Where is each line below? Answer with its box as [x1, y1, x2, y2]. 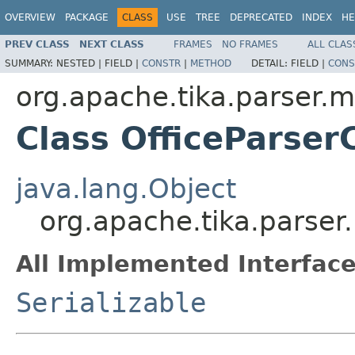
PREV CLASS [5, 38, 70, 50]
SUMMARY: [5, 57, 56, 69]
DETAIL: [251, 57, 291, 69]
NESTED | [56, 57, 105, 69]
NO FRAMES [222, 38, 278, 50]
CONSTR [142, 57, 181, 69]
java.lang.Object [16, 172, 236, 204]
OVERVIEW [5, 12, 55, 23]
